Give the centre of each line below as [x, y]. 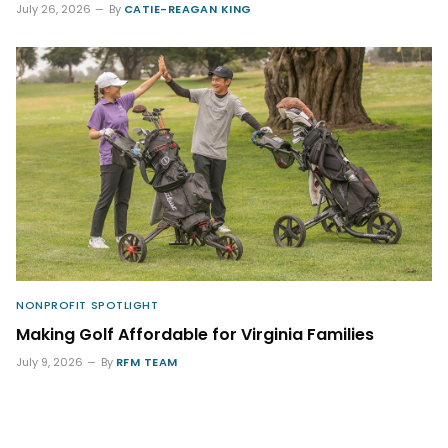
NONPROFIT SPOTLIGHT [87, 304]
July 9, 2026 [49, 361]
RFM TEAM [147, 361]
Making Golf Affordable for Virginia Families [195, 334]
